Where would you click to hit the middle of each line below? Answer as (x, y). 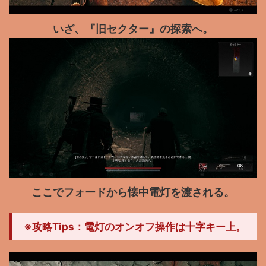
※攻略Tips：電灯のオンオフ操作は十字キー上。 (135, 227)
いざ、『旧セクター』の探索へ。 (133, 28)
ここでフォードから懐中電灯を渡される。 (133, 192)
